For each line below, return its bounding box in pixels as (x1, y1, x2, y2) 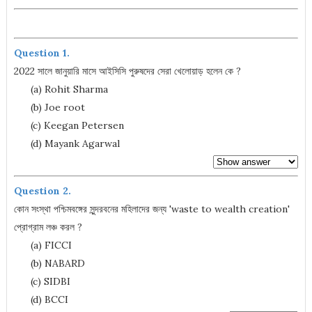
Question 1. (13, 47, 70, 59)
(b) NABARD (13, 257, 85, 270)
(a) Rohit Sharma (13, 83, 108, 95)
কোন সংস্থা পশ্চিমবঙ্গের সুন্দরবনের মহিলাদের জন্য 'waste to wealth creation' (13, 203, 290, 215)
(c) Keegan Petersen (13, 119, 124, 132)
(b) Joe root (13, 101, 85, 114)
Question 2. (13, 185, 71, 197)
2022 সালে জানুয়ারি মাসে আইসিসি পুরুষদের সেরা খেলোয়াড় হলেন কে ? (13, 65, 241, 77)
